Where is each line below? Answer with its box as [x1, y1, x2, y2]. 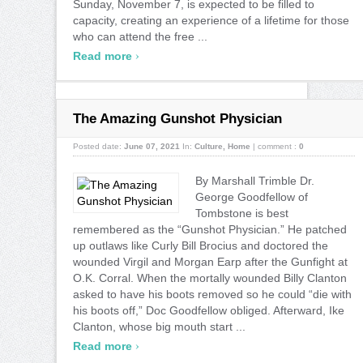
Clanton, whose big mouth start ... [73, 319, 246, 333]
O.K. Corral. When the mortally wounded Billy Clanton [73, 271, 347, 284]
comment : [258, 141, 299, 151]
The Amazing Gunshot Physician [73, 110, 282, 126]
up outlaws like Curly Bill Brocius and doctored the [73, 238, 328, 252]
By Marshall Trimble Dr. [195, 173, 314, 187]
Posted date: [73, 141, 124, 151]
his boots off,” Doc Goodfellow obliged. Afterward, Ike [73, 303, 344, 317]
